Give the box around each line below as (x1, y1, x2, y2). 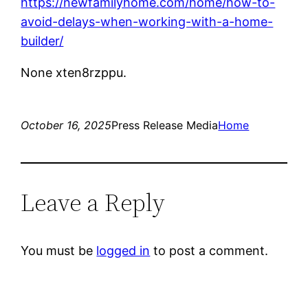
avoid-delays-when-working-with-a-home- (21, 14, 274, 29)
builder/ (21, 33, 64, 48)
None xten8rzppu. (21, 65, 127, 80)
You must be (21, 243, 97, 258)
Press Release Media (111, 118, 219, 132)
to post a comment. (150, 243, 269, 258)
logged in (96, 243, 151, 258)
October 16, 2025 (21, 118, 112, 132)
